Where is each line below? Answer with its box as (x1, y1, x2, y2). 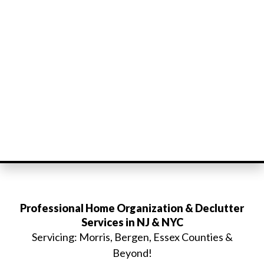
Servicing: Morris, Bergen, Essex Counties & (31, 230, 233, 243)
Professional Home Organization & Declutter (20, 202, 244, 214)
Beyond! (112, 246, 152, 259)
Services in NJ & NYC (81, 216, 183, 229)
